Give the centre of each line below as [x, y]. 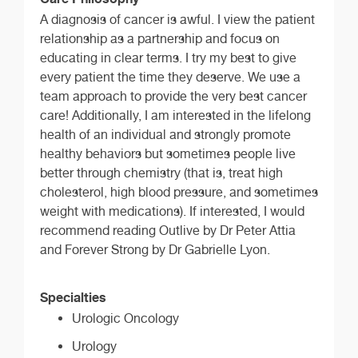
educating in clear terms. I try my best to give [168, 58]
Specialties [73, 297]
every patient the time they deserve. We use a [170, 77]
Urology [94, 346]
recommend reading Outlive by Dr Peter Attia [168, 230]
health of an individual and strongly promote [165, 134]
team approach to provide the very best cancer [173, 96]
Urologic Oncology [125, 318]
